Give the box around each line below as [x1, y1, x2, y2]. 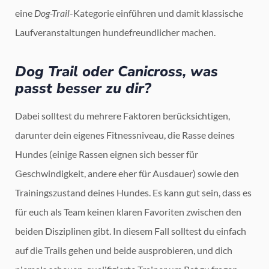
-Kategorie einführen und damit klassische [70, 7, 243, 19]
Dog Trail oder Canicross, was [15, 61, 218, 81]
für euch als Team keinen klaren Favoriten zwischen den [15, 205, 241, 217]
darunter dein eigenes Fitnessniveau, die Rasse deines [15, 128, 235, 141]
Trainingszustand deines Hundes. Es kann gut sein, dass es [15, 186, 252, 198]
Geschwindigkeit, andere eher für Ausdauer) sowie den [15, 167, 239, 179]
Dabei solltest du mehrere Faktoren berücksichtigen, [15, 109, 230, 121]
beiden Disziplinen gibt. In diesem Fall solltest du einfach [15, 225, 246, 237]
